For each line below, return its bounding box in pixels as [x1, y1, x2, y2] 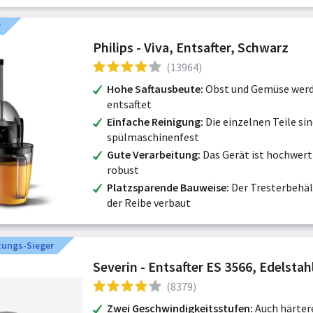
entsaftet [107, 97, 152, 111]
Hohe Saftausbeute [107, 82, 201, 96]
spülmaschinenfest [107, 130, 199, 144]
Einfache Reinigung [107, 115, 201, 129]
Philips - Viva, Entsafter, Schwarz [93, 38, 289, 56]
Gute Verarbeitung [107, 147, 198, 161]
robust [107, 163, 139, 177]
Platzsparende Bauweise [107, 180, 226, 194]
